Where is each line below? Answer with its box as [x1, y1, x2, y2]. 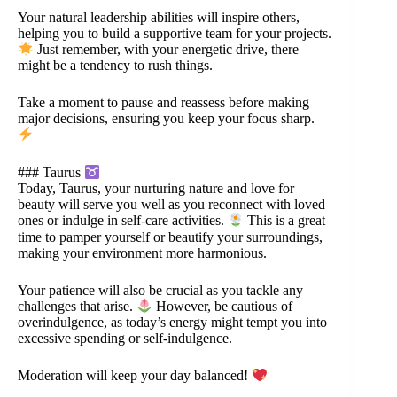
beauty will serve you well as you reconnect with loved [18, 197, 325, 213]
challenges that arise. [18, 298, 136, 314]
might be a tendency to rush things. [18, 58, 213, 74]
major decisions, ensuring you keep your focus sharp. [18, 111, 315, 127]
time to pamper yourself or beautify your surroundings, [18, 229, 323, 245]
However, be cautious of [152, 298, 293, 314]
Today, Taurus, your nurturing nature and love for [18, 181, 294, 197]
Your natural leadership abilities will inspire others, [18, 9, 300, 25]
